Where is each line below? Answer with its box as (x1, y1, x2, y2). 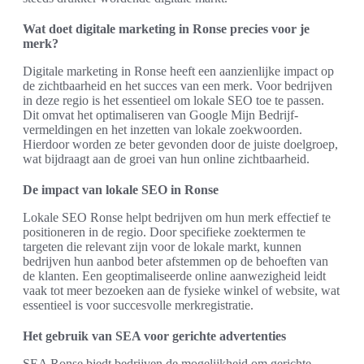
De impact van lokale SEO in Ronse (23, 183, 219, 197)
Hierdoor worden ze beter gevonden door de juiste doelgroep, (23, 137, 338, 152)
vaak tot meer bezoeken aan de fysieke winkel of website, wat (23, 284, 340, 298)
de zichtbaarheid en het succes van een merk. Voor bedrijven (23, 79, 332, 93)
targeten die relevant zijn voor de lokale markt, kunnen (23, 240, 301, 254)
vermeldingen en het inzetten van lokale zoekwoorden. (23, 123, 302, 137)
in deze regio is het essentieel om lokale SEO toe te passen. (23, 93, 324, 108)
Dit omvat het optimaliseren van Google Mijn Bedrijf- (23, 108, 298, 123)
